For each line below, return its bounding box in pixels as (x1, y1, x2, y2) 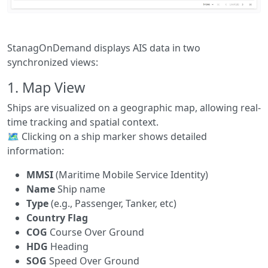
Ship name (55, 182, 105, 196)
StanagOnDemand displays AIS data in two (7, 41, 200, 55)
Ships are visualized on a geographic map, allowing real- (7, 101, 261, 115)
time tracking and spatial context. (7, 115, 159, 129)
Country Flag (26, 211, 88, 225)
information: (7, 144, 64, 158)
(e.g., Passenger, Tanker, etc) (48, 197, 176, 211)
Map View (22, 78, 85, 98)
